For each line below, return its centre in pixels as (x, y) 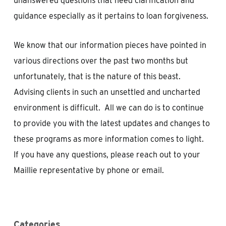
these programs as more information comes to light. (109, 139)
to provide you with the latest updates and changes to (111, 123)
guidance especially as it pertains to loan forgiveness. (112, 16)
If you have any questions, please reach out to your (107, 155)
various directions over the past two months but (101, 61)
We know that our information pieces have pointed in (110, 45)
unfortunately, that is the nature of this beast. (98, 76)
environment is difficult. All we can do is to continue (108, 108)
